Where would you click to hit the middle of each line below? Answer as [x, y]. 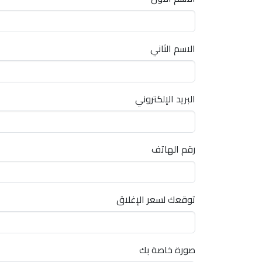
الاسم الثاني [173, 49]
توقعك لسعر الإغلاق [156, 199]
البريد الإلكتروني [165, 99]
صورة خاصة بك [167, 250]
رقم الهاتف [173, 149]
